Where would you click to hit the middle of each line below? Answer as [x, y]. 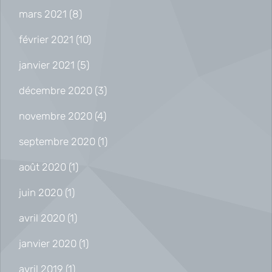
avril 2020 [42, 218]
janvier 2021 [47, 65]
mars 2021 [43, 14]
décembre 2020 [56, 90]
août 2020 [42, 167]
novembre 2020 [56, 116]
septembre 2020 [57, 141]
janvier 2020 [48, 243]
